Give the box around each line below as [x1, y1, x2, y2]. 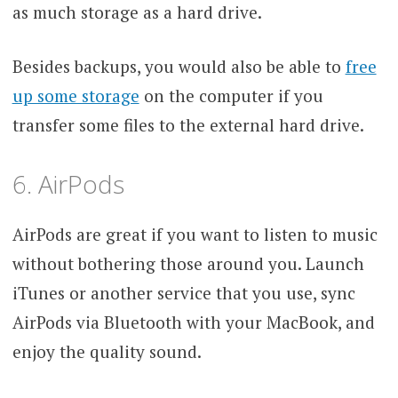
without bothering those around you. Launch [12, 251, 364, 275]
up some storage [12, 84, 139, 107]
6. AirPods [12, 166, 124, 201]
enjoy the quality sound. [12, 339, 202, 362]
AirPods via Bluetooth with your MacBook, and [12, 310, 375, 333]
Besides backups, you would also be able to [12, 55, 346, 78]
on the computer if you [139, 84, 323, 107]
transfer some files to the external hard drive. [12, 114, 368, 137]
